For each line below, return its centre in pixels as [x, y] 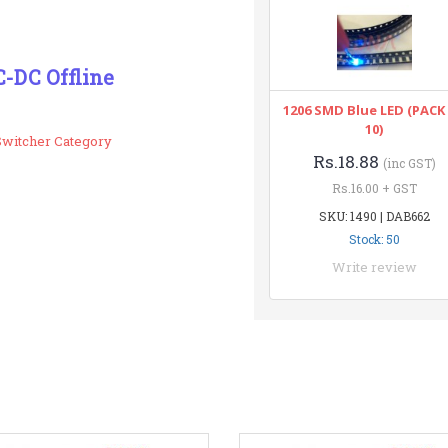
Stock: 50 [374, 239]
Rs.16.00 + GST [374, 188]
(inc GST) [409, 163]
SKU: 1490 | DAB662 [374, 216]
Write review [374, 267]
